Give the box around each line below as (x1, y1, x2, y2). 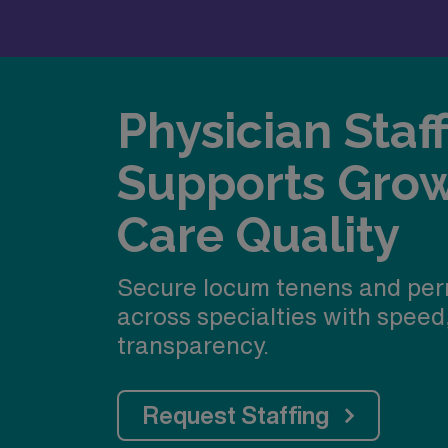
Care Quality (117, 206, 400, 263)
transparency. (117, 333, 269, 357)
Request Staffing (143, 403, 329, 427)
